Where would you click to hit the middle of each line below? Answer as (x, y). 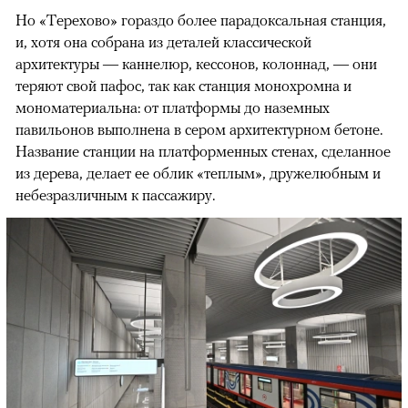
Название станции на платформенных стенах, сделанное (203, 152)
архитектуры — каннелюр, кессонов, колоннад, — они (196, 64)
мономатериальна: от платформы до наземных (173, 108)
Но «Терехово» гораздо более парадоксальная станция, (201, 20)
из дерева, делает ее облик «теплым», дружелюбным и (198, 173)
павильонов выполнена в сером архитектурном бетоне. (199, 130)
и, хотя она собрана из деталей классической (163, 42)
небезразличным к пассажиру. (115, 195)
